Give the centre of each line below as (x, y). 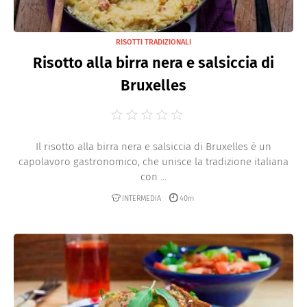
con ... (153, 177)
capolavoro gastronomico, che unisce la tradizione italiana (153, 162)
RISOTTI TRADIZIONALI (153, 42)
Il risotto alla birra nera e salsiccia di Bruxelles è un (153, 147)
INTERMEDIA (142, 198)
